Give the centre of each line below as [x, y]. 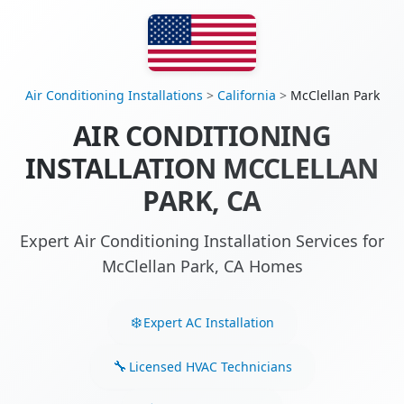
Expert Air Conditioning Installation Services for [202, 241]
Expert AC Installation [208, 322]
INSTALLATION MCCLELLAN [202, 169]
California [246, 96]
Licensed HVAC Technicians [210, 366]
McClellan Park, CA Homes [202, 266]
